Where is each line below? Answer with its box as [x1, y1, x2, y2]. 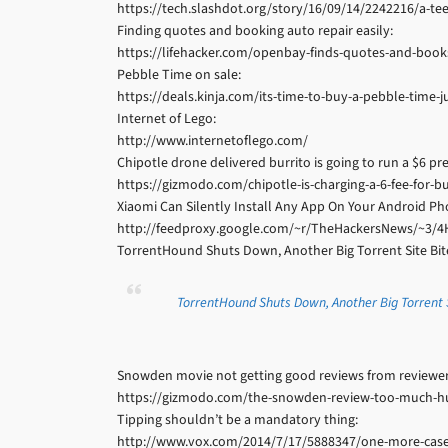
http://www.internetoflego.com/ [117, 131, 308, 150]
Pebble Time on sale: [117, 65, 241, 84]
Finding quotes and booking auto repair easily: [117, 21, 393, 40]
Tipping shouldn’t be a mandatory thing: [117, 410, 358, 429]
